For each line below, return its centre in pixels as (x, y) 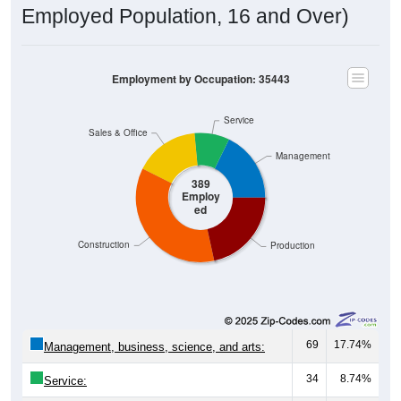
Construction (104, 244)
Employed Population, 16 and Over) (185, 16)
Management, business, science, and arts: (154, 346)
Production (292, 245)
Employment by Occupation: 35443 (200, 79)
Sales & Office (118, 132)
